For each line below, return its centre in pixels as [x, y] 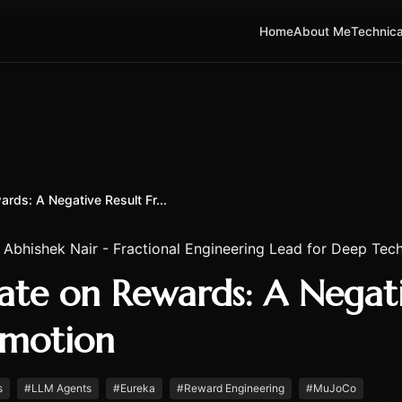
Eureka [138, 388]
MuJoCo [335, 388]
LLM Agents [61, 388]
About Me [322, 31]
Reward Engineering [234, 388]
